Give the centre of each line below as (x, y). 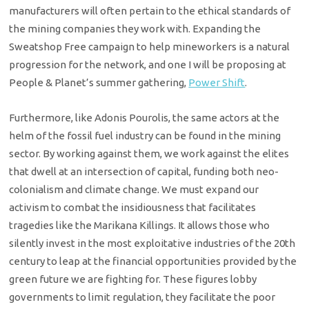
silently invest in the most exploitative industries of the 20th (152, 243)
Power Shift (217, 83)
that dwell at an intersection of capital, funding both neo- (144, 171)
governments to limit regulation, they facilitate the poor (142, 297)
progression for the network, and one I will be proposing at (148, 65)
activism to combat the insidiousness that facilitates (133, 207)
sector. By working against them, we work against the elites (149, 153)
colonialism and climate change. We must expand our (134, 189)
